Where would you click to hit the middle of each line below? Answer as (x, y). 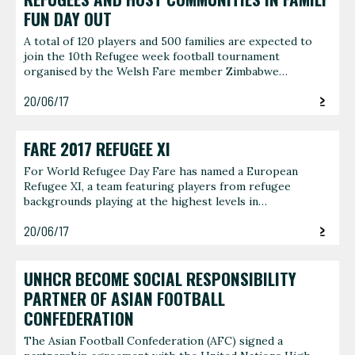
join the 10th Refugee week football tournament (152, 57)
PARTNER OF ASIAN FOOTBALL (124, 298)
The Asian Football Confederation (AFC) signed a (153, 341)
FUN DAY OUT (68, 19)
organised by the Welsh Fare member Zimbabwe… (156, 72)
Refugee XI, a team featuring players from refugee (157, 187)
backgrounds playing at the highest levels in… (145, 202)
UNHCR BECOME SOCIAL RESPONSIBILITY (160, 279)
